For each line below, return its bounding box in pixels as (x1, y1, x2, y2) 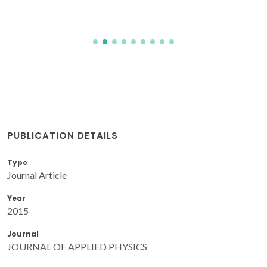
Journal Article (7, 169, 67, 181)
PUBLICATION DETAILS (7, 129, 118, 142)
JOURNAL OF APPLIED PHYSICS (7, 240, 147, 252)
